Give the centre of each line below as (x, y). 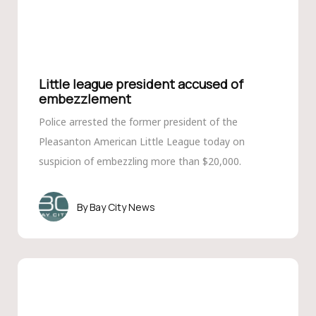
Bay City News (122, 207)
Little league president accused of (141, 84)
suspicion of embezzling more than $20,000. (140, 161)
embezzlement (85, 99)
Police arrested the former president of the (138, 122)
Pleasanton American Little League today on (141, 141)
